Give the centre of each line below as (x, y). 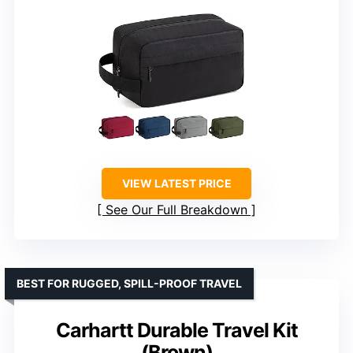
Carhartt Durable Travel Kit (176, 330)
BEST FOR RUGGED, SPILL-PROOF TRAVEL (129, 283)
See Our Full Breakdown (176, 209)
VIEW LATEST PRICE (176, 183)
